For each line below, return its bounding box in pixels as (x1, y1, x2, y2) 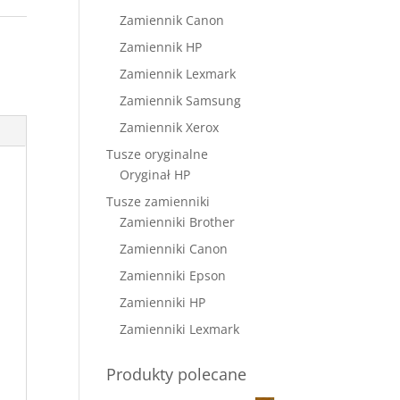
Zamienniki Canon (120, 240, 229, 257)
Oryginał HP (120, 166, 191, 183)
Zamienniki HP (120, 294, 206, 311)
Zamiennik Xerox (120, 119, 220, 136)
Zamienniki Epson (120, 267, 227, 284)
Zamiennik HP (120, 38, 203, 55)
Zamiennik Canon (120, 12, 225, 29)
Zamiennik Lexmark (120, 65, 237, 82)
